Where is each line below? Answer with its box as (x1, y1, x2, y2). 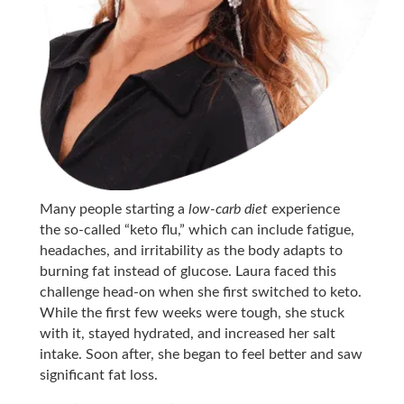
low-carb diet (188, 201, 269, 216)
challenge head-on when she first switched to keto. (40, 284, 363, 299)
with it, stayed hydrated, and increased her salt (40, 326, 336, 341)
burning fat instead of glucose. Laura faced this (40, 263, 337, 279)
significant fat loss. (40, 367, 159, 382)
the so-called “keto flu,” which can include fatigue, (40, 222, 355, 237)
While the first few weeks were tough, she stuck (40, 305, 345, 320)
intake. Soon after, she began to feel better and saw (40, 346, 363, 362)
